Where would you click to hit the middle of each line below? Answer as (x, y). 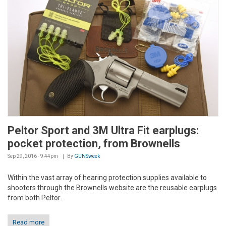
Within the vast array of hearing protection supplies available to (107, 178)
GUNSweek (87, 156)
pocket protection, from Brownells (94, 144)
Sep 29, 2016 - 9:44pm (33, 156)
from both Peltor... (36, 198)
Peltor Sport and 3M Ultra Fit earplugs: (103, 131)
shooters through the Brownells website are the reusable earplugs (112, 188)
